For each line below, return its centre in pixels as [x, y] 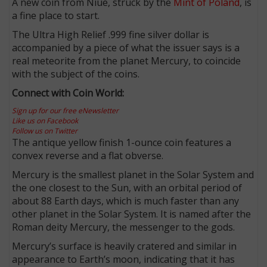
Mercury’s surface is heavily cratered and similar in [125, 246]
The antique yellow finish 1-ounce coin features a [122, 142]
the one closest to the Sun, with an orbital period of [127, 187]
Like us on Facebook [45, 120]
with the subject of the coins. [77, 74]
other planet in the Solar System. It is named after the [132, 214]
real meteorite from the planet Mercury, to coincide [127, 60]
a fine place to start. [56, 15]
